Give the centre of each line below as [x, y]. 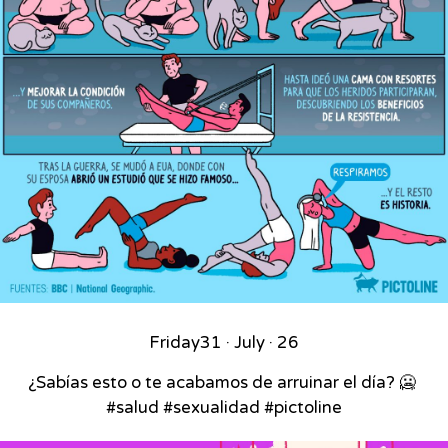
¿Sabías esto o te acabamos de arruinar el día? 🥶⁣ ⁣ [224, 382]
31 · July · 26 [249, 342]
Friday [174, 342]
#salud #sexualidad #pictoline [224, 407]
